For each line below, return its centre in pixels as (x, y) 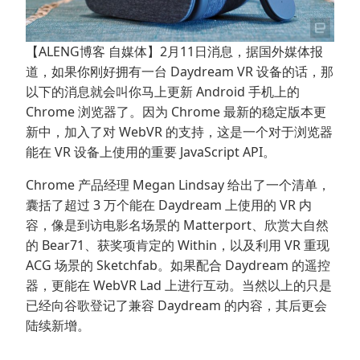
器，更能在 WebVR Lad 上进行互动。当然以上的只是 (179, 286)
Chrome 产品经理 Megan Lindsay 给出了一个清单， (178, 185)
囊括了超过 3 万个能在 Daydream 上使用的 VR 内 (169, 205)
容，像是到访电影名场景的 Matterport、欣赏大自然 (177, 225)
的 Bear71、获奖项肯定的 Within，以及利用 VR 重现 (178, 245)
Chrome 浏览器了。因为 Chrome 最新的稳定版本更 (176, 112)
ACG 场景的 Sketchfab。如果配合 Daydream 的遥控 (178, 266)
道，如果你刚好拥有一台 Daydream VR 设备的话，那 (180, 72)
